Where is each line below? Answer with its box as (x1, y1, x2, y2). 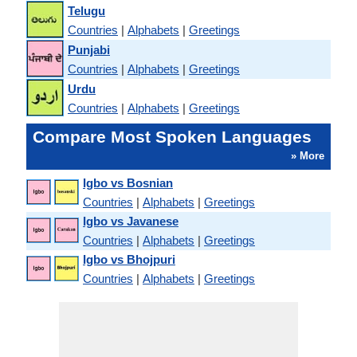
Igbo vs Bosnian (83, 176, 173, 190)
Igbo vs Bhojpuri (83, 253, 175, 266)
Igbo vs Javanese (83, 214, 178, 228)
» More (291, 150, 324, 162)
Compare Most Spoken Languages (33, 127, 312, 146)
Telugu (68, 3, 105, 18)
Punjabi (68, 42, 110, 57)
